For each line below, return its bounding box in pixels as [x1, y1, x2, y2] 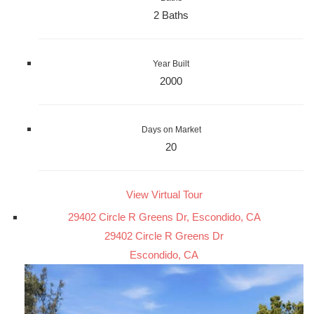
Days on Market [141, 124, 201, 135]
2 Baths [153, 8, 189, 21]
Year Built [153, 58, 189, 69]
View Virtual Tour [125, 188, 203, 200]
